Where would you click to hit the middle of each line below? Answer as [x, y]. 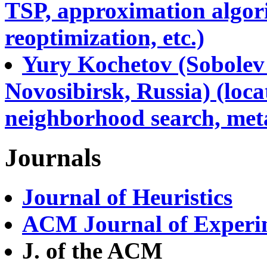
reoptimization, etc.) [105, 37]
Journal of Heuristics [127, 197]
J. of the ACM [92, 251]
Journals [53, 157]
